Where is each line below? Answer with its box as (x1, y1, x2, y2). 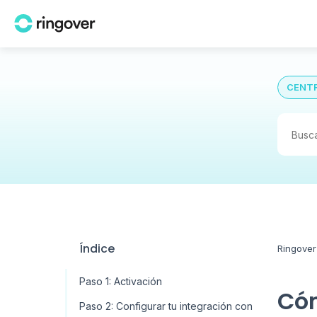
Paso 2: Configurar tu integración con (79, 300, 253, 312)
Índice (79, 241, 115, 257)
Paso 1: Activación (79, 275, 162, 287)
